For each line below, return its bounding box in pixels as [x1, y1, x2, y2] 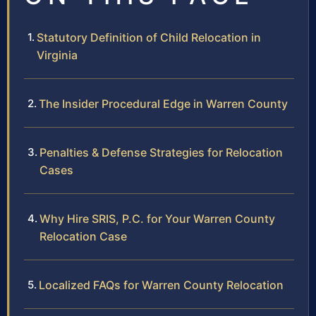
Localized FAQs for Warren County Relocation [39, 278, 284, 293]
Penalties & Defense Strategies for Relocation [39, 145, 283, 160]
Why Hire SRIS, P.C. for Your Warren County [39, 212, 275, 226]
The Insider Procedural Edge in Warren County [39, 97, 288, 111]
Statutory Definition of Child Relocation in [37, 30, 261, 45]
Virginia [37, 48, 78, 63]
